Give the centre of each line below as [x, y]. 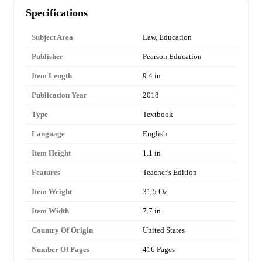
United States [164, 230]
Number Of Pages [61, 250]
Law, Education [167, 37]
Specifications [57, 13]
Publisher [47, 57]
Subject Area [52, 37]
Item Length [52, 76]
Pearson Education [172, 57]
